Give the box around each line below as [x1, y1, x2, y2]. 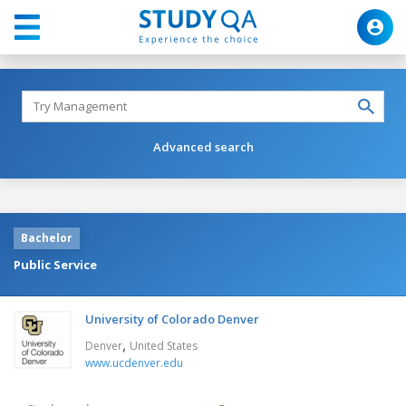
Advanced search [152, 138, 254, 155]
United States [130, 337, 198, 353]
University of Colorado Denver [85, 310, 259, 327]
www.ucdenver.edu [85, 354, 183, 371]
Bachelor [21, 229, 72, 246]
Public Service [14, 256, 97, 273]
